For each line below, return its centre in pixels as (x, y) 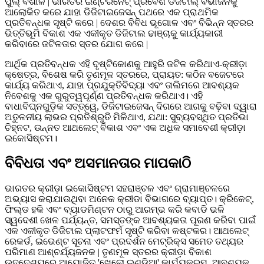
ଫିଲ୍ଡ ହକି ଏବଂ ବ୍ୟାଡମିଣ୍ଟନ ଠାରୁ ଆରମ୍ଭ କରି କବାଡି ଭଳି (115, 209)
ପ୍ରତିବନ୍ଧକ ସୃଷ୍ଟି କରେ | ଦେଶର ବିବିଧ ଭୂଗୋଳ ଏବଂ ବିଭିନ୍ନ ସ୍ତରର (129, 22)
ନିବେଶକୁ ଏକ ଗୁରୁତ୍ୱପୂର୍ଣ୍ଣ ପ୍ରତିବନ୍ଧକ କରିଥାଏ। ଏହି (104, 95)
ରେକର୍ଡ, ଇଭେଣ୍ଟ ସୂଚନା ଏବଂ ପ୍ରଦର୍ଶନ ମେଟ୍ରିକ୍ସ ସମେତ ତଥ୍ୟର (124, 241)
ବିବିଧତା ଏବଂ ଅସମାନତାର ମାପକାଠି (98, 163)
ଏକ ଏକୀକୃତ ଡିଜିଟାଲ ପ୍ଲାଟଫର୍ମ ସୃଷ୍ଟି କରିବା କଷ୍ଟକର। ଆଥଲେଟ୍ (127, 230)
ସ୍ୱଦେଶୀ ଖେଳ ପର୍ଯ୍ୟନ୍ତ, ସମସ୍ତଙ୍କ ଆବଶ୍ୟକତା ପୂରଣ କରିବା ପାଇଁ (130, 220)
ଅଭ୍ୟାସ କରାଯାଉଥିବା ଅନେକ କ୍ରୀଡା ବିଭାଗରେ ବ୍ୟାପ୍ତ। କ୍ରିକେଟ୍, (129, 199)
